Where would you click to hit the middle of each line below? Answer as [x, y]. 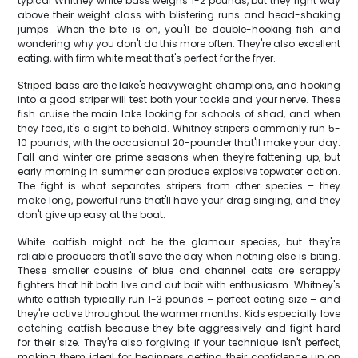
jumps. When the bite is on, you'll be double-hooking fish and [179, 29]
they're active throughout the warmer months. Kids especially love [179, 314]
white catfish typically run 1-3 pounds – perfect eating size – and [179, 299]
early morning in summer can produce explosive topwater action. [179, 171]
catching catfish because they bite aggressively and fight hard [179, 328]
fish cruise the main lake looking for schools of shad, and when [179, 114]
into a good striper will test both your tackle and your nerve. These [179, 99]
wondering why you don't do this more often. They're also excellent [179, 44]
